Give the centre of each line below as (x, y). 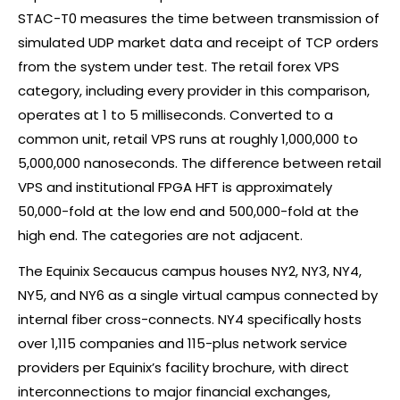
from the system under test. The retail (147, 66)
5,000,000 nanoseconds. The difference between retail (200, 162)
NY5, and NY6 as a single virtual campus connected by (198, 295)
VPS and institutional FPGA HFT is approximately (175, 187)
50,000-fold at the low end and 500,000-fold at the (188, 211)
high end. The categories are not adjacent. (160, 235)
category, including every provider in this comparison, (194, 90)
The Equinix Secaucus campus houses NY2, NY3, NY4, (190, 271)
